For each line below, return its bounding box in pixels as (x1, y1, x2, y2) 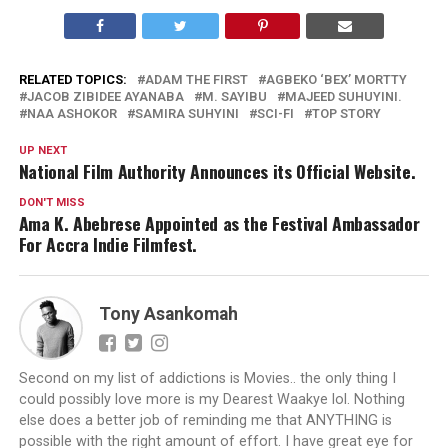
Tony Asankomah (98, 303, 238, 324)
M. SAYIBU (201, 88, 267, 104)
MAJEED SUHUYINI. (284, 88, 402, 104)
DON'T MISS (18, 195, 85, 209)
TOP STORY (311, 105, 381, 121)
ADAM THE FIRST (144, 71, 248, 87)
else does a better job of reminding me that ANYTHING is (18, 411, 392, 429)
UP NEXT (18, 143, 67, 157)
